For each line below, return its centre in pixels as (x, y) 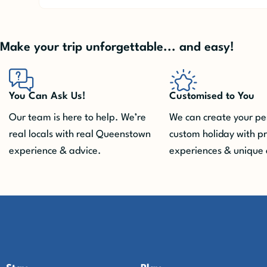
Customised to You (212, 97)
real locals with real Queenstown (80, 135)
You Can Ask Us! (47, 97)
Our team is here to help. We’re (77, 118)
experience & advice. (55, 151)
